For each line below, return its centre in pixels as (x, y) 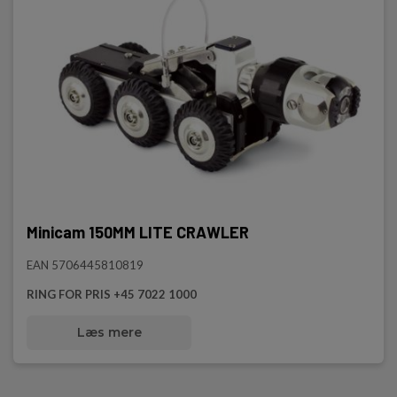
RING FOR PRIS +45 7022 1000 (112, 294)
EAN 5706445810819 (85, 265)
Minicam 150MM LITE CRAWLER (138, 232)
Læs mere (109, 332)
